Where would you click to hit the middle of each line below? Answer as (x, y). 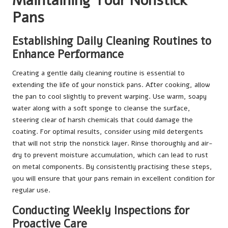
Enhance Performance (68, 54)
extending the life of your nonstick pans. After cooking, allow (111, 85)
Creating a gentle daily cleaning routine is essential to (98, 73)
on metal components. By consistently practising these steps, (112, 167)
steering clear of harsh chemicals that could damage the (103, 120)
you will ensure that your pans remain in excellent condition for (113, 179)
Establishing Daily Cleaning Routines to (112, 41)
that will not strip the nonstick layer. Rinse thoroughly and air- (112, 144)
